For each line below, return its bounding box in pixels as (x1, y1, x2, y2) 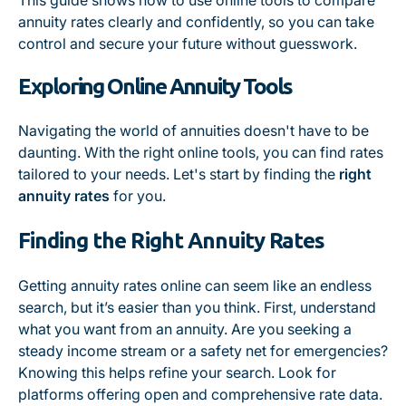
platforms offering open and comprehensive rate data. (18, 385, 382, 403)
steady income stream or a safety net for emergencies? (18, 342, 388, 360)
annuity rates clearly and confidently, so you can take (18, 13, 374, 31)
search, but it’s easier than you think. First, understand (18, 298, 376, 316)
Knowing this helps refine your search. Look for (18, 363, 336, 382)
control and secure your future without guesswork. (18, 34, 357, 53)
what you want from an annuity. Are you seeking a (18, 320, 352, 338)
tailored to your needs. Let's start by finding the (18, 165, 339, 183)
